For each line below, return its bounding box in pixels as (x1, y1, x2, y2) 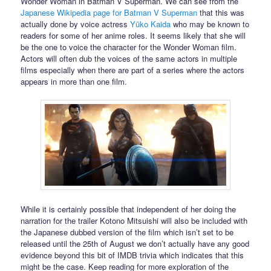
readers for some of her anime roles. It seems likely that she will (21, 30, 246, 42)
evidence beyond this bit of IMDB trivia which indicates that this (21, 249, 244, 261)
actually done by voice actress (21, 18, 131, 30)
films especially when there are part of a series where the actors (21, 64, 245, 76)
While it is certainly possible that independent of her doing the (21, 203, 237, 215)
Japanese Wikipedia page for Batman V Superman (21, 7, 198, 19)
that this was (197, 7, 245, 19)
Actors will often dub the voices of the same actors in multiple (21, 53, 238, 65)
